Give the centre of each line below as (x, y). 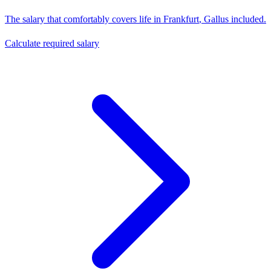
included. (247, 19)
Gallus (216, 19)
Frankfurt (181, 19)
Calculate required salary (52, 43)
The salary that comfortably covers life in (84, 19)
